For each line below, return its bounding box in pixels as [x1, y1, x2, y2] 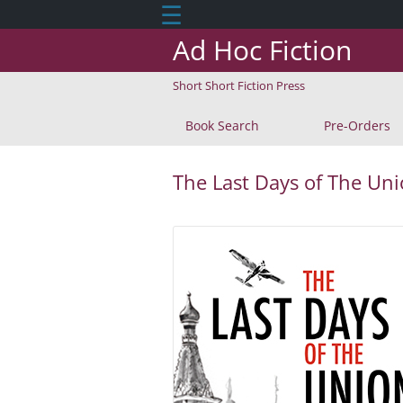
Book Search [173, 117, 272, 134]
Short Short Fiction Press [173, 77, 305, 94]
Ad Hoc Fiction [173, 31, 352, 68]
